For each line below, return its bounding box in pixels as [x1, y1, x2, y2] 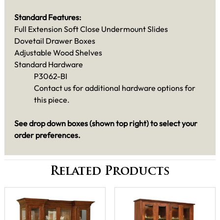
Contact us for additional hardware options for [34, 82, 195, 93]
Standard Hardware [14, 59, 83, 69]
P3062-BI [34, 71, 67, 81]
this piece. [34, 94, 70, 105]
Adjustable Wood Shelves [14, 47, 102, 57]
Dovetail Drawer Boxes [14, 35, 95, 46]
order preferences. [14, 130, 81, 140]
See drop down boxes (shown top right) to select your [14, 118, 197, 128]
